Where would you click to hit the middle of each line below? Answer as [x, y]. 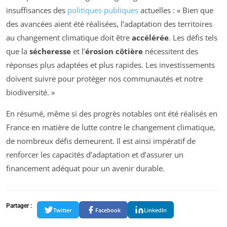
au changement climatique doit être [69, 38]
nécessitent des [171, 51]
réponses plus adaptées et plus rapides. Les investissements [110, 65]
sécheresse [50, 51]
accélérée [150, 38]
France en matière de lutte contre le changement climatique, [111, 127]
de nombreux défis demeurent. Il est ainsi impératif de [101, 141]
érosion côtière [114, 51]
